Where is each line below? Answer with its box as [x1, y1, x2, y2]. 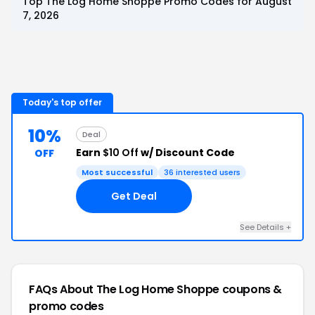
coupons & [221, 281, 283, 297]
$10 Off [103, 146, 139, 160]
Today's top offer [22, 96, 102, 108]
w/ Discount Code [139, 146, 235, 160]
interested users [174, 167, 240, 178]
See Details [240, 221, 286, 233]
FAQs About [29, 281, 96, 297]
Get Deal [111, 188, 157, 203]
